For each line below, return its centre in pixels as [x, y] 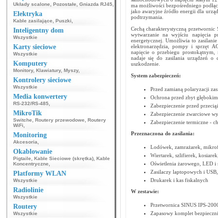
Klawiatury [48, 70]
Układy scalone [32, 4]
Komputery [30, 64]
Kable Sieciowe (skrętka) [64, 158]
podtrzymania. [147, 17]
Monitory [23, 70]
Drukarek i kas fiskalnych [179, 180]
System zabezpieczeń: [156, 75]
